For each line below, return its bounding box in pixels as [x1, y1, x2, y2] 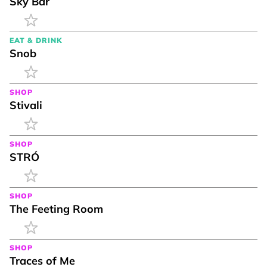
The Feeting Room [10, 201, 103, 216]
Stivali [10, 98, 42, 112]
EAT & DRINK [10, 35, 62, 45]
